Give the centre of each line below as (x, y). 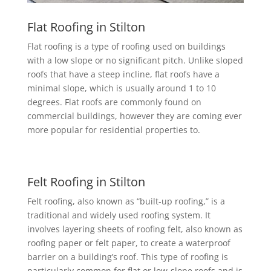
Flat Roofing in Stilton (86, 27)
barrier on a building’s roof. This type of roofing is (127, 257)
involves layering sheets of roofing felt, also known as (135, 229)
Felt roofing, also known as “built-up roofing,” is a (126, 201)
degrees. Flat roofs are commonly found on (114, 102)
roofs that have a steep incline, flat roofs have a (123, 74)
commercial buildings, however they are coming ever (134, 116)
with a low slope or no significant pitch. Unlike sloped (135, 60)
